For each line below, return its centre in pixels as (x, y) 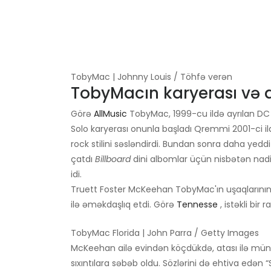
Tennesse (197, 205)
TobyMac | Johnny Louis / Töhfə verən (152, 77)
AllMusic (110, 114)
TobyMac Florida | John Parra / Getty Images (165, 233)
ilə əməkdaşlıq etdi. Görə (124, 205)
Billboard (113, 159)
